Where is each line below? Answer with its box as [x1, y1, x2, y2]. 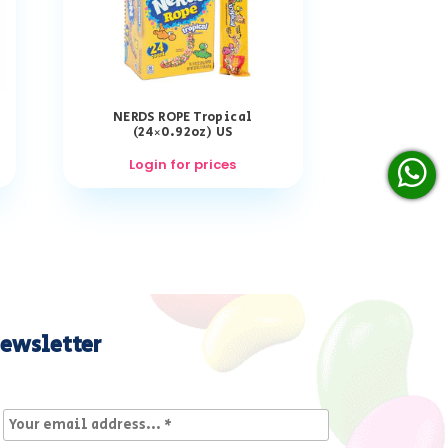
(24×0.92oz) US [132, 123, 233, 143]
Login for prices [129, 155, 237, 175]
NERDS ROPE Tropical [112, 108, 253, 128]
